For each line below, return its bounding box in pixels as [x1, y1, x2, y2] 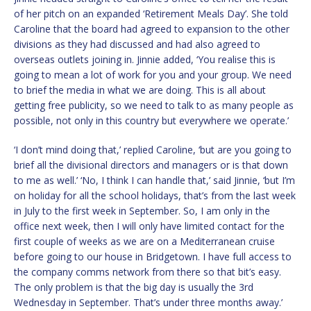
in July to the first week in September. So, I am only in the [14, 204, 270, 218]
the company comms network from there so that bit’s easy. [14, 265, 281, 279]
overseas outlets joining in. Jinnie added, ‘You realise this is [14, 53, 276, 67]
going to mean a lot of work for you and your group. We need [14, 68, 292, 82]
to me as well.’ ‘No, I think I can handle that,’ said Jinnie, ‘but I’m [14, 174, 295, 187]
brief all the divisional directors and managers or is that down [14, 158, 288, 172]
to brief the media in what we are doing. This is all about [14, 83, 266, 97]
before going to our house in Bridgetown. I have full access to [14, 250, 292, 264]
